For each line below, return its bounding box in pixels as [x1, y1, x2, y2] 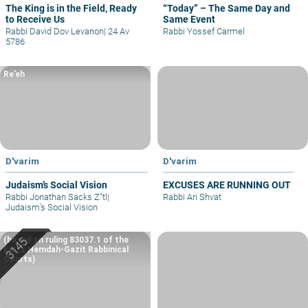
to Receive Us [5, 13, 65, 25]
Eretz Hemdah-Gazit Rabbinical [3, 245, 129, 255]
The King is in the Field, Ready [5, 2, 137, 14]
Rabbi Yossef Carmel [163, 25, 245, 36]
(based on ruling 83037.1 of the [3, 235, 129, 245]
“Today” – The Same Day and [163, 2, 290, 14]
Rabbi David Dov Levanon [5, 25, 104, 36]
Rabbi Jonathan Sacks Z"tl [5, 192, 107, 203]
